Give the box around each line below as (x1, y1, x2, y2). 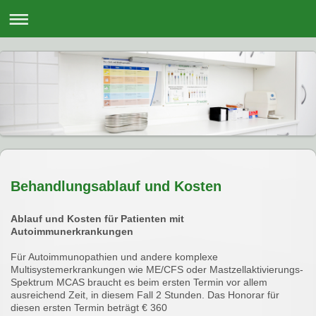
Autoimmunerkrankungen (11, 226, 133, 238)
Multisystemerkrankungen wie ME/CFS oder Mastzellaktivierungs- (11, 264, 303, 276)
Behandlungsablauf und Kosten (11, 178, 221, 195)
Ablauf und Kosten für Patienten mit (11, 213, 184, 225)
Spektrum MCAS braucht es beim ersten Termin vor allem (11, 276, 267, 288)
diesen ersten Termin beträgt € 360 (11, 302, 167, 314)
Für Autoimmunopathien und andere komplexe (11, 251, 218, 263)
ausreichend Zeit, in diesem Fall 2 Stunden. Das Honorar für (11, 289, 279, 301)
